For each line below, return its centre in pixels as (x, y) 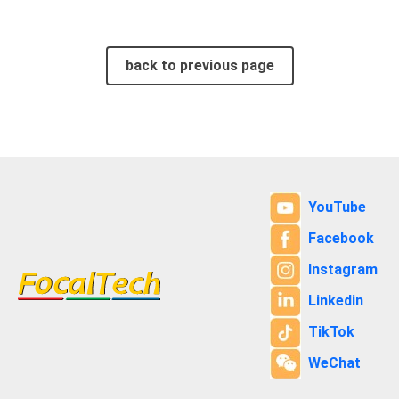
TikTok (331, 331)
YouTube (337, 207)
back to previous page (199, 65)
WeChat (334, 362)
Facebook (341, 238)
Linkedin (335, 300)
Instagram (342, 269)
